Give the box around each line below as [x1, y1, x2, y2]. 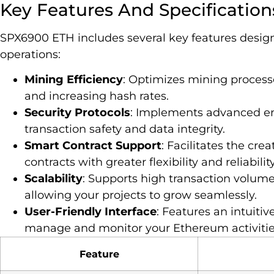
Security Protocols [24, 106, 130, 120]
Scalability [24, 172, 83, 186]
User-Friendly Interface [24, 205, 157, 219]
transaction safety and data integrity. [24, 122, 225, 136]
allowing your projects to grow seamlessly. [24, 188, 257, 202]
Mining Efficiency [24, 73, 123, 87]
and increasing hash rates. [24, 89, 169, 103]
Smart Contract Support [24, 139, 161, 153]
